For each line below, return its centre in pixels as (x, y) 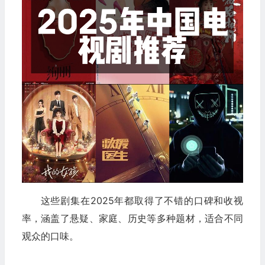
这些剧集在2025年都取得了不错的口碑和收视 (142, 201)
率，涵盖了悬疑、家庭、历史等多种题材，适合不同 (132, 219)
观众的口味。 (50, 236)
